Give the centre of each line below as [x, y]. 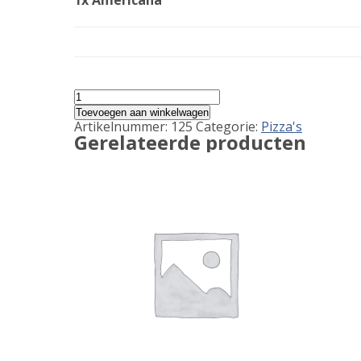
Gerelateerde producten [190, 142]
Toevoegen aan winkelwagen [142, 112]
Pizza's [282, 127]
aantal [92, 108]
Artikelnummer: [122, 127]
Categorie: [228, 127]
